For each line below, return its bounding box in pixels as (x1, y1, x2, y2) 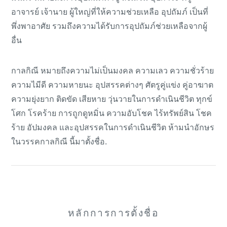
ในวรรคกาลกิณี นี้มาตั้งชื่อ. (11, 137, 107, 146)
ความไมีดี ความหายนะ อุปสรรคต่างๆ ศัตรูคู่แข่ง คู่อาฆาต (11, 81, 214, 89)
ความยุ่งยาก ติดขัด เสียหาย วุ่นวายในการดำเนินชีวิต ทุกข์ (11, 95, 213, 103)
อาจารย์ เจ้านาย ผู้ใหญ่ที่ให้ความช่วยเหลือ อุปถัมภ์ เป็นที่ (11, 8, 209, 16)
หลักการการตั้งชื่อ (67, 208, 160, 218)
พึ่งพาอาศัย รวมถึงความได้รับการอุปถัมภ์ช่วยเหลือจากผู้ (11, 22, 208, 30)
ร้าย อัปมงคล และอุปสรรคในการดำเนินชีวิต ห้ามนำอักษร (11, 123, 215, 132)
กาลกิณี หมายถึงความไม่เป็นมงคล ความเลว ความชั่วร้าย (11, 66, 214, 75)
